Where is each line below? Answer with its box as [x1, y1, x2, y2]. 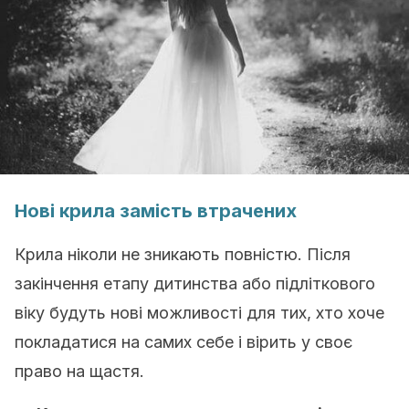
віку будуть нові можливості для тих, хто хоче [15, 303, 384, 322]
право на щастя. [15, 362, 144, 381]
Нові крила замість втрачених [15, 200, 297, 222]
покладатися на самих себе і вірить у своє [15, 332, 352, 351]
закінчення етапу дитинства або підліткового [15, 274, 375, 293]
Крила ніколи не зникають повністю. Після [15, 245, 351, 264]
